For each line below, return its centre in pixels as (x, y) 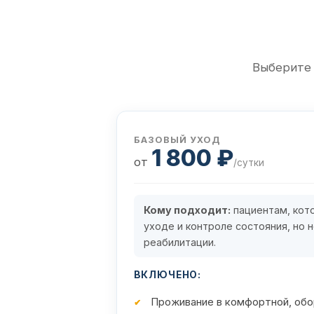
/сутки (248, 163)
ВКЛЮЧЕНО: (168, 275)
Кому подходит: (187, 210)
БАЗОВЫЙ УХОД (177, 140)
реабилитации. (179, 243)
